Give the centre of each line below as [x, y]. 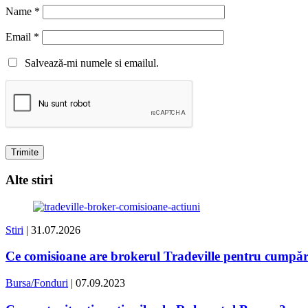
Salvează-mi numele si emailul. [89, 63]
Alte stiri [29, 180]
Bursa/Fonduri [37, 283]
